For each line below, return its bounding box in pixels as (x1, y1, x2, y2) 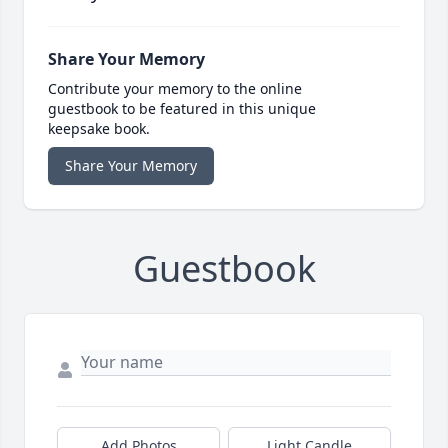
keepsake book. (48, 119, 150, 139)
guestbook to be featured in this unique (48, 99, 316, 119)
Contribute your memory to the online (48, 79, 302, 99)
